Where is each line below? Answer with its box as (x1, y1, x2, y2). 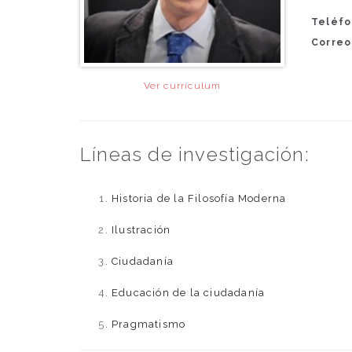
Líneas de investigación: (80, 143, 310, 167)
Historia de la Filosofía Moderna (112, 192, 287, 205)
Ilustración (112, 224, 171, 236)
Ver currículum (143, 80, 222, 92)
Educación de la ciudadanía (112, 287, 266, 299)
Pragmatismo (112, 318, 186, 331)
